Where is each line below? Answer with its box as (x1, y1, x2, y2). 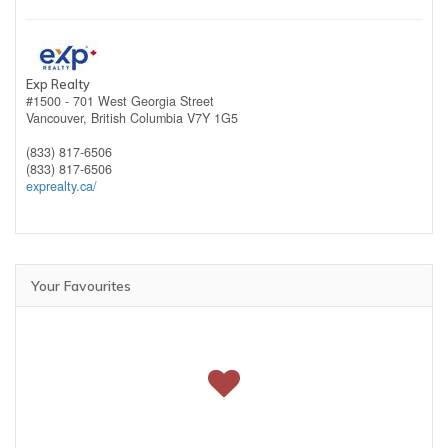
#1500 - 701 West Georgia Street (26, 91, 214, 110)
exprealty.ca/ (26, 176, 97, 195)
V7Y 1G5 (187, 108, 238, 127)
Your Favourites (31, 277, 131, 296)
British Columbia (91, 108, 183, 127)
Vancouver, (26, 108, 91, 127)
